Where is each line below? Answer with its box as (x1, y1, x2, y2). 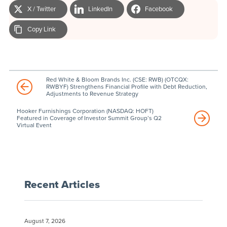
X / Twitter (27, 5, 56, 13)
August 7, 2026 (24, 217, 65, 224)
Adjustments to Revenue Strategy (46, 90, 138, 97)
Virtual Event (16, 121, 52, 129)
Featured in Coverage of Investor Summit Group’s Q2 (16, 114, 162, 122)
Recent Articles (24, 178, 100, 191)
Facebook (144, 5, 173, 13)
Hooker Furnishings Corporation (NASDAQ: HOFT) (16, 107, 154, 115)
